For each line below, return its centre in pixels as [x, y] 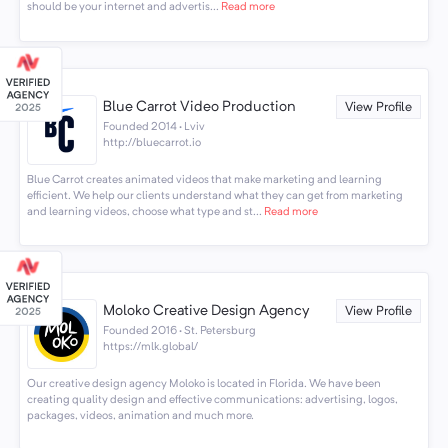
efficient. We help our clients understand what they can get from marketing [214, 195]
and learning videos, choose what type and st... [144, 211]
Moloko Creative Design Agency [206, 311]
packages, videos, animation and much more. [140, 415]
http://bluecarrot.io [152, 143]
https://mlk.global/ [151, 347]
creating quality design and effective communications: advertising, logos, [212, 399]
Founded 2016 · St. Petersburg [180, 331]
